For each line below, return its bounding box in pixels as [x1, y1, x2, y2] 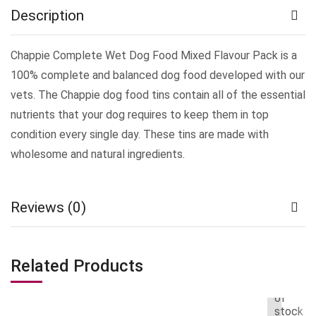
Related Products [11, 255, 143, 276]
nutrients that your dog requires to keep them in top [11, 107, 269, 121]
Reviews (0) [11, 198, 86, 216]
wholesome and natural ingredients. [11, 147, 185, 161]
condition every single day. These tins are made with [11, 127, 269, 141]
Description [11, 6, 84, 24]
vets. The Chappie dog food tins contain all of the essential [11, 87, 305, 102]
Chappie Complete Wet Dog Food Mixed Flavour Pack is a [11, 48, 297, 62]
